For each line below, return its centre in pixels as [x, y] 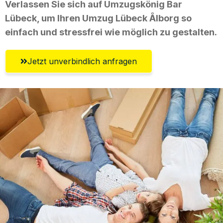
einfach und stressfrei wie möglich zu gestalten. [111, 32]
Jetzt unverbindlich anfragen [82, 61]
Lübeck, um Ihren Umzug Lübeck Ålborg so [98, 18]
